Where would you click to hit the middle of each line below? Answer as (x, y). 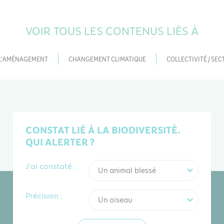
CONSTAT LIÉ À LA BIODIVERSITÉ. (103, 130)
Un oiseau (115, 200)
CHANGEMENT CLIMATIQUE (107, 58)
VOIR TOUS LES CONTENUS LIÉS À (112, 31)
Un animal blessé (127, 170)
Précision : (44, 196)
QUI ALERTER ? (60, 142)
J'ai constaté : (50, 166)
